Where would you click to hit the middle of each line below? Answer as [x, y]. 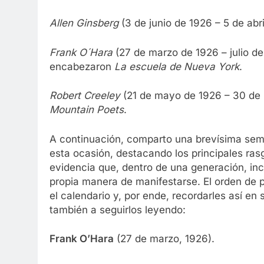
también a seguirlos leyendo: [118, 209]
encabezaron [82, 66]
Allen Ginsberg [84, 23]
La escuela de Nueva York [177, 66]
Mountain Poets [87, 110]
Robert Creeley [85, 96]
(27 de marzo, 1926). [164, 239]
